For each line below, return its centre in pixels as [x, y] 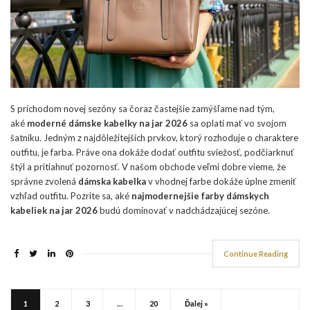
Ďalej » [197, 304]
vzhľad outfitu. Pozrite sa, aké [71, 196]
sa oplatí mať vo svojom [237, 124]
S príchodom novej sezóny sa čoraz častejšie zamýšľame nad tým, [143, 109]
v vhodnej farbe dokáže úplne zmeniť [221, 182]
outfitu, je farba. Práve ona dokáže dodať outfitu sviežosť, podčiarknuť [152, 153]
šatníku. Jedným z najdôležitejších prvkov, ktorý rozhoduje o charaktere [154, 138]
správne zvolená [44, 182]
